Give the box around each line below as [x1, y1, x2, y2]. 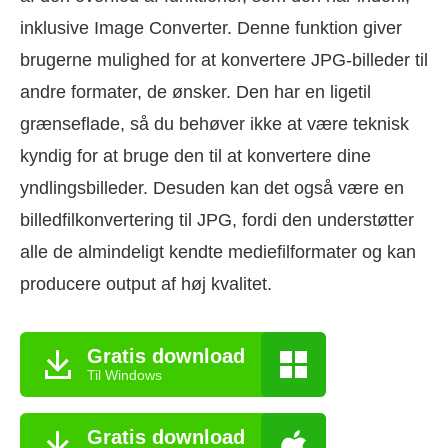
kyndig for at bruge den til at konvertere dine [20, 145, 371, 166]
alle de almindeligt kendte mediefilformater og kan [20, 241, 416, 262]
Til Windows [87, 367, 162, 383]
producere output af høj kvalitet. [20, 273, 272, 294]
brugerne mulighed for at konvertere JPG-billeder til [20, 49, 428, 70]
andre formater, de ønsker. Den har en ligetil [20, 81, 371, 102]
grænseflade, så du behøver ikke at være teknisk [20, 113, 409, 134]
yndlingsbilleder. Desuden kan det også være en [20, 177, 404, 198]
